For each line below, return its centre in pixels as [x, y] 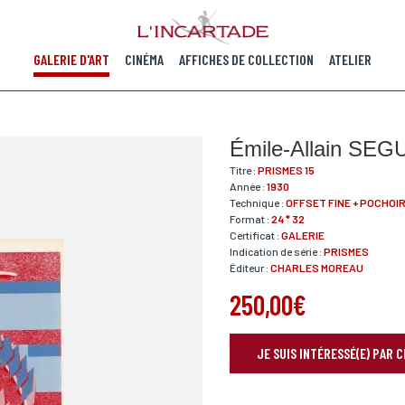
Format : [250, 219]
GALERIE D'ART [71, 59]
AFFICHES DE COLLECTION [246, 59]
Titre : [244, 170]
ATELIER [350, 59]
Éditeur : [250, 268]
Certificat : [255, 235]
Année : [248, 186]
